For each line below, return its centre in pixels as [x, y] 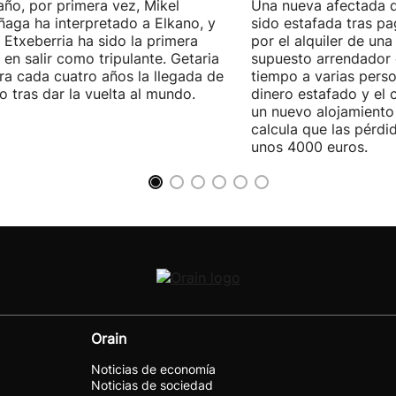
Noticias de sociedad [152, 385]
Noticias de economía [153, 369]
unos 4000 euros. [309, 147]
